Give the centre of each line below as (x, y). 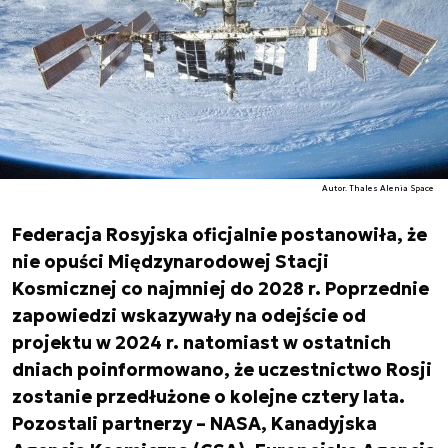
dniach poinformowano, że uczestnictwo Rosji (222, 369)
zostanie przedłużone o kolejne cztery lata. (208, 396)
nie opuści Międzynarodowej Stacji (170, 261)
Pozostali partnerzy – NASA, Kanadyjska (194, 423)
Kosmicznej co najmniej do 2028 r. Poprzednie (220, 288)
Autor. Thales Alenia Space (378, 188)
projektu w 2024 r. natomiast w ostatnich (201, 342)
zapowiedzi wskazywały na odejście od (189, 315)
